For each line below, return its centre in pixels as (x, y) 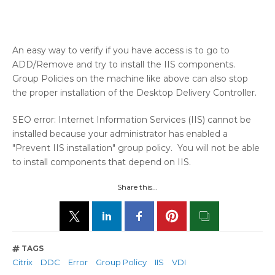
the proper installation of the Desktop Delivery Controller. (134, 93)
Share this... (137, 187)
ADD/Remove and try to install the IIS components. (125, 65)
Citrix (22, 262)
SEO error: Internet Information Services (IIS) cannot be (132, 120)
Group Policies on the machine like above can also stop (130, 79)
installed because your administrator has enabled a (120, 134)
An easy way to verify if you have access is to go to (121, 51)
